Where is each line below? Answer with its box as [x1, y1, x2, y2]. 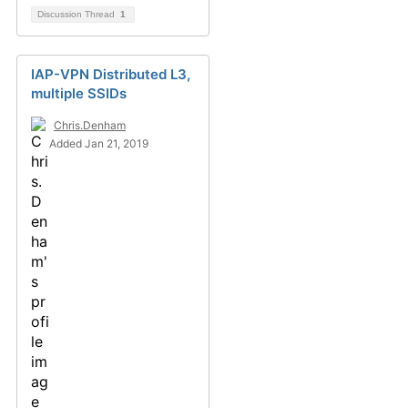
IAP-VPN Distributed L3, [31, 66, 190, 84]
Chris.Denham [54, 118, 126, 133]
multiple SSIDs [31, 85, 127, 103]
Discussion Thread [37, 9, 117, 20]
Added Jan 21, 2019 [49, 137, 148, 151]
